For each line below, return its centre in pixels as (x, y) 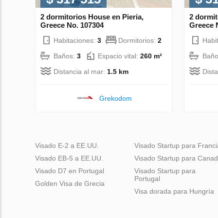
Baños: (65, 56)
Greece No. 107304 (72, 25)
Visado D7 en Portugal (70, 171)
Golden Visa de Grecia (70, 183)
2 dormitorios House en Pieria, (92, 17)
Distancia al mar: (80, 71)
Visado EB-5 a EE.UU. (69, 158)
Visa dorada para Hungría (174, 191)
